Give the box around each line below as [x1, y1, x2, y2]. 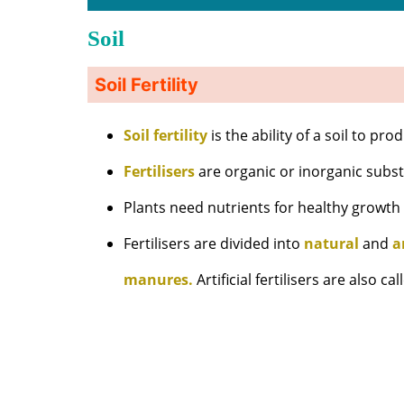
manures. [124, 270, 194, 290]
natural [304, 234, 360, 254]
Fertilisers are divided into [124, 234, 305, 254]
